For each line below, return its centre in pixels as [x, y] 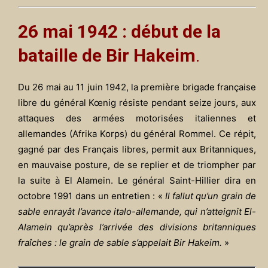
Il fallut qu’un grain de [211, 196]
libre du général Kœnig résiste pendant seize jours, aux [137, 103]
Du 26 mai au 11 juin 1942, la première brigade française [137, 87]
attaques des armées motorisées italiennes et [137, 118]
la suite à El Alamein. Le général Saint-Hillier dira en [137, 180]
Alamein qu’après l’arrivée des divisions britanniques [137, 227]
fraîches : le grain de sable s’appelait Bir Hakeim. [120, 243]
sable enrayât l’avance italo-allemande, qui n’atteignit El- [137, 211]
